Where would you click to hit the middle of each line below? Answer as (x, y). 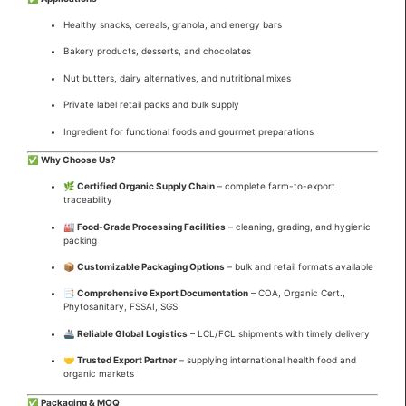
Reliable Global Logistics (132, 333)
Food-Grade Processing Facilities (151, 226)
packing (80, 240)
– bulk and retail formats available (299, 267)
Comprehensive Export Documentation (163, 293)
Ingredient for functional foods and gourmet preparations (188, 131)
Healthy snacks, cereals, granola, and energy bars (173, 24)
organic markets (99, 374)
